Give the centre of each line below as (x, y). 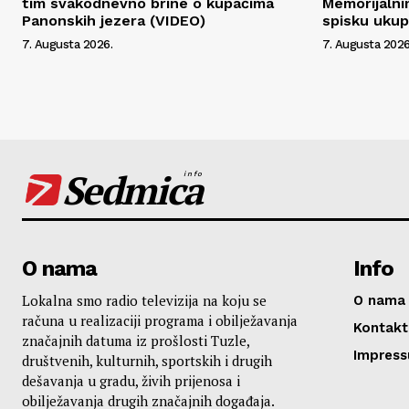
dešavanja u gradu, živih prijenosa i (131, 380)
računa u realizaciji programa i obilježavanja (160, 320)
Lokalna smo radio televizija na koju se (144, 300)
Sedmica (132, 189)
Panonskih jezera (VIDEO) (114, 20)
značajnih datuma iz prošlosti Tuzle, (136, 340)
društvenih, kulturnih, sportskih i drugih (147, 360)
